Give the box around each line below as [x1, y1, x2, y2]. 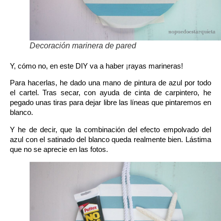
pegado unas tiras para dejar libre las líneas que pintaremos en [10, 98, 211, 107]
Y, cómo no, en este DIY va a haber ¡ [10, 61, 128, 70]
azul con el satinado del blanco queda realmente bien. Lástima [10, 135, 211, 144]
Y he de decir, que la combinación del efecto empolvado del [10, 125, 211, 134]
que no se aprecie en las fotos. [10, 145, 108, 153]
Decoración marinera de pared [30, 41, 136, 50]
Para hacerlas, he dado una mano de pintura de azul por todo [10, 78, 211, 87]
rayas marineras [128, 61, 181, 70]
